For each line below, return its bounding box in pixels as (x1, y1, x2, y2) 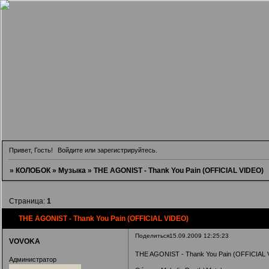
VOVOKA (8, 237, 40, 246)
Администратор (8, 255, 56, 263)
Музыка (58, 166, 86, 175)
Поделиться (134, 232, 169, 240)
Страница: (8, 196, 47, 205)
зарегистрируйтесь (97, 146, 156, 154)
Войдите (58, 146, 83, 154)
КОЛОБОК (15, 166, 50, 175)
